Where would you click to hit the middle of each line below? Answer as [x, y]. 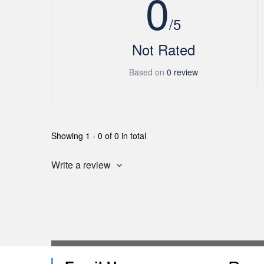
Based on [148, 72]
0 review [182, 72]
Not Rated [163, 49]
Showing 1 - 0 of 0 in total [99, 136]
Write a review [82, 165]
